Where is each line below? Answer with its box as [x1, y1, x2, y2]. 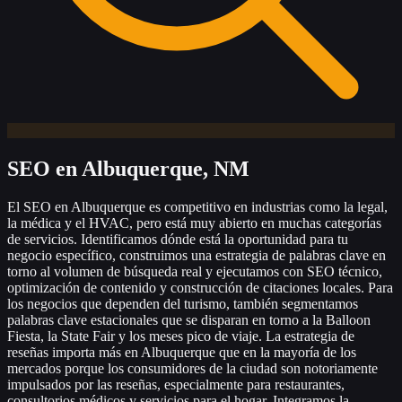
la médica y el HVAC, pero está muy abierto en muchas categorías [7, 214, 381, 231]
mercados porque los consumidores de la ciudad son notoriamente [7, 360, 378, 376]
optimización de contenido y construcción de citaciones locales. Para [7, 279, 393, 295]
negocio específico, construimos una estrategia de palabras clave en [7, 247, 386, 263]
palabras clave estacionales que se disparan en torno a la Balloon [7, 311, 371, 328]
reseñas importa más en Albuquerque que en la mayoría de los [7, 344, 356, 360]
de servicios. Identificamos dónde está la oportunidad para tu [7, 231, 348, 247]
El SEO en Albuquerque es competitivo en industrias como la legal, [7, 198, 388, 214]
